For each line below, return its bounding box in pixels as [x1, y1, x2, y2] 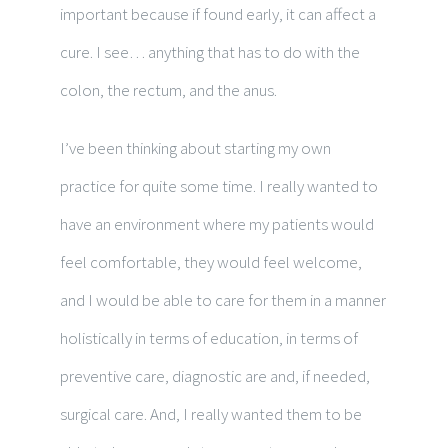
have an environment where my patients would [60, 212, 374, 235]
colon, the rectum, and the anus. [60, 78, 277, 101]
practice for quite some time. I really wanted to [60, 174, 378, 197]
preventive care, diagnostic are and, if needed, [60, 364, 370, 387]
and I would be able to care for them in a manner [60, 288, 386, 311]
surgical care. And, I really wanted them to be [60, 402, 362, 425]
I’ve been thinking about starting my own [60, 136, 331, 159]
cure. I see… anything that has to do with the [60, 40, 360, 63]
